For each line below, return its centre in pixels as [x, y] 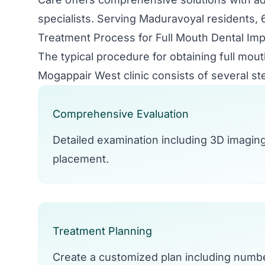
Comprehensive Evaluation [121, 114]
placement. [81, 159]
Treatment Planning [102, 231]
